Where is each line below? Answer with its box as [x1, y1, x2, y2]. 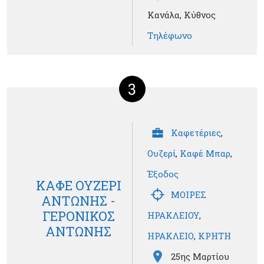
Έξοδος [147, 168, 179, 180]
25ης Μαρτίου [171, 250, 229, 263]
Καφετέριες [171, 127, 221, 139]
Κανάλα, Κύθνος [147, 9, 216, 21]
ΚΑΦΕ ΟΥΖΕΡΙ [35, 176, 121, 194]
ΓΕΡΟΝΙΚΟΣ [42, 207, 115, 225]
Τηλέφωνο [147, 29, 192, 42]
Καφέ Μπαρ [180, 147, 230, 160]
